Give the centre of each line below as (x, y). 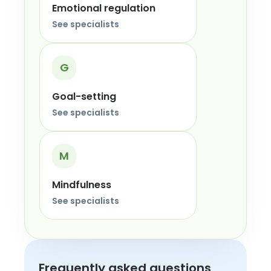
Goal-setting (84, 96)
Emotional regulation (104, 8)
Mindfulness (82, 185)
